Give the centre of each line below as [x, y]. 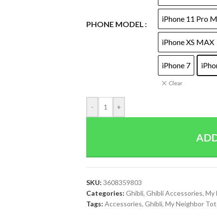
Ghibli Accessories [174, 193]
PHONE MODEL [115, 24]
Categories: [105, 193]
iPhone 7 [176, 65]
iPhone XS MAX [188, 42]
